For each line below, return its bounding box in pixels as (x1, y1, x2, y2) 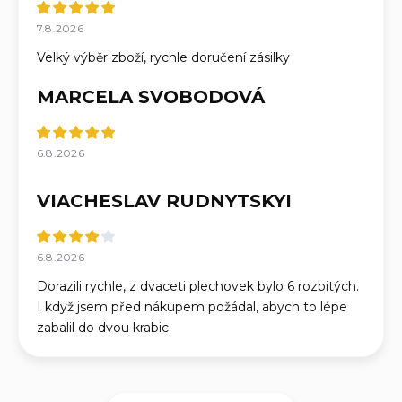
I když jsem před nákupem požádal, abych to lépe (37, 299, 347, 316)
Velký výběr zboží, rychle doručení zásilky (37, 49, 290, 66)
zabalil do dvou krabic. (37, 319, 171, 336)
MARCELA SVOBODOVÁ (37, 86, 265, 109)
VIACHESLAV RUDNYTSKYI (37, 190, 292, 213)
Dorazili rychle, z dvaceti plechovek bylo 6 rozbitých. (37, 278, 359, 295)
